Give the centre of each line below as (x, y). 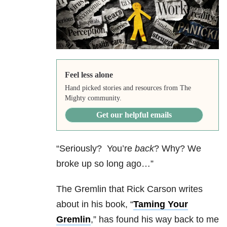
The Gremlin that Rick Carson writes (129, 189)
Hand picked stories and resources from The (128, 88)
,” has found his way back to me (155, 220)
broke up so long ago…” (105, 164)
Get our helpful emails (134, 115)
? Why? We (178, 149)
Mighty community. (93, 98)
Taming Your (161, 204)
